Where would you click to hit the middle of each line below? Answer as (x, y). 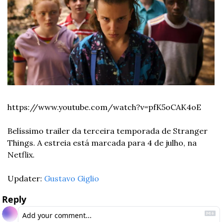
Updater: (26, 179)
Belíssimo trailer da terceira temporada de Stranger (108, 131)
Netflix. (22, 155)
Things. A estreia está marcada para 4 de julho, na (102, 143)
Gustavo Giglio (72, 179)
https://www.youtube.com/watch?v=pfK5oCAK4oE (104, 107)
